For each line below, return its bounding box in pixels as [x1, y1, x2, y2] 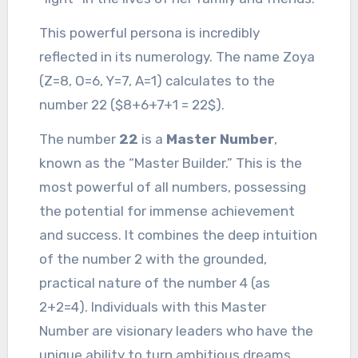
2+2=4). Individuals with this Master [39, 299, 267, 315]
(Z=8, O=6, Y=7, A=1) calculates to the [39, 73, 276, 89]
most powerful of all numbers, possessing [39, 179, 307, 195]
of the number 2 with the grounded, [39, 251, 268, 267]
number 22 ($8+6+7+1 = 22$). [39, 97, 225, 113]
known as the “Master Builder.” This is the [39, 155, 303, 171]
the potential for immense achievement [39, 203, 296, 219]
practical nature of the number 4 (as [39, 275, 271, 291]
